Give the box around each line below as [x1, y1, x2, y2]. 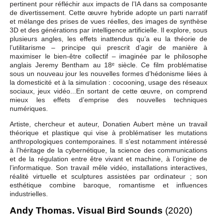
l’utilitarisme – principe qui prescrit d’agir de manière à [10, 43, 207, 51]
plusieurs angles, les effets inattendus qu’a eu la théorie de [10, 34, 207, 43]
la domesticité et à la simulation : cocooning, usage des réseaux [10, 78, 207, 86]
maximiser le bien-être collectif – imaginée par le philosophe [10, 52, 207, 60]
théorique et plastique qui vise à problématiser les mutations [10, 128, 207, 137]
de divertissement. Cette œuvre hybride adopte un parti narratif [10, 8, 207, 16]
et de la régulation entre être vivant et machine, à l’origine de [10, 155, 207, 163]
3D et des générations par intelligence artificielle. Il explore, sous [10, 26, 207, 34]
